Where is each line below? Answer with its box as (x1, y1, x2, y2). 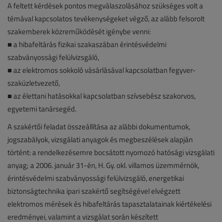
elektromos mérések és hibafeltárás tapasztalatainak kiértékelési (7, 198, 212, 209)
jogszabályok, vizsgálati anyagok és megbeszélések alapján (7, 134, 193, 145)
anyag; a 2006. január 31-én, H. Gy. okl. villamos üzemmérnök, (7, 160, 199, 170)
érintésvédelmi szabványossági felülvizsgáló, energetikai (7, 172, 184, 183)
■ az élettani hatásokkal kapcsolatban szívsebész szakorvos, (7, 90, 196, 101)
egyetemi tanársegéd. (7, 103, 76, 114)
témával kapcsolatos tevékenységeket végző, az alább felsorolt (7, 13, 205, 24)
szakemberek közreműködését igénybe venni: (7, 26, 151, 37)
